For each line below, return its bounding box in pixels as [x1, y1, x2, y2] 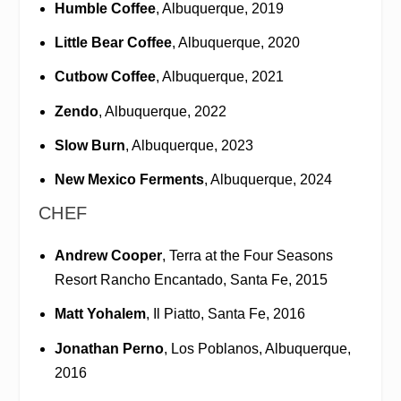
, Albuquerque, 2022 [98, 103, 226, 119]
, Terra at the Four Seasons [161, 248, 333, 264]
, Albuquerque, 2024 [203, 171, 332, 187]
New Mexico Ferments [54, 171, 204, 187]
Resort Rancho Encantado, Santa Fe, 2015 [54, 272, 328, 288]
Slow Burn [54, 137, 125, 153]
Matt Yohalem [54, 306, 146, 322]
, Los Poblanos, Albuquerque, [163, 340, 351, 356]
